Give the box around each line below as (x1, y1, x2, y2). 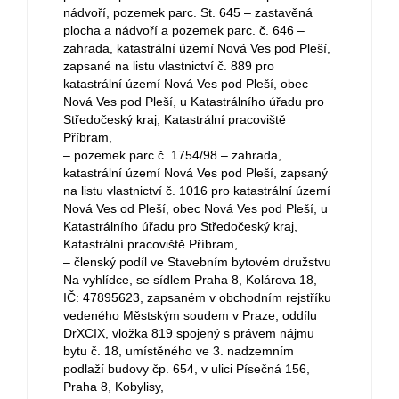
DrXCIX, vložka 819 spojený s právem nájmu (63, 326, 314, 340)
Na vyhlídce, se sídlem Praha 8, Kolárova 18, (63, 273, 317, 287)
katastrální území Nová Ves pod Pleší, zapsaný (63, 166, 328, 180)
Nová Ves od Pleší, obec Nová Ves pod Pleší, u (63, 201, 328, 216)
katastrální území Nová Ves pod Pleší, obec (63, 77, 308, 91)
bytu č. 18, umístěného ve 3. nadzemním (63, 344, 294, 358)
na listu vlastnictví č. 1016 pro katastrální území (63, 183, 330, 198)
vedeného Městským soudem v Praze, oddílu (63, 308, 317, 322)
